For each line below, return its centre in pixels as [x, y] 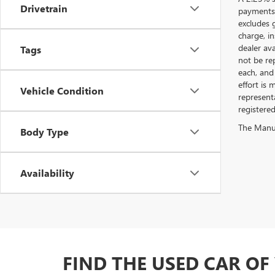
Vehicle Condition [62, 91]
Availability [47, 173]
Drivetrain [44, 8]
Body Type [45, 132]
